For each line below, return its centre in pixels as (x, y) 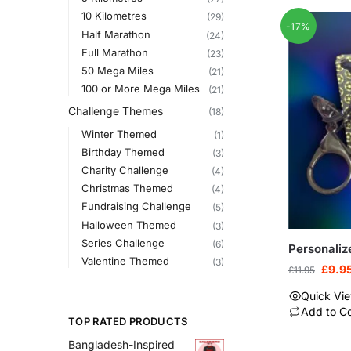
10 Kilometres (114, 16)
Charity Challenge (125, 170)
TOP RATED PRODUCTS (128, 321)
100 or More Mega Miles (140, 89)
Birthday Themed (123, 152)
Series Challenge (123, 242)
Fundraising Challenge (136, 206)
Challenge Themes (116, 110)
